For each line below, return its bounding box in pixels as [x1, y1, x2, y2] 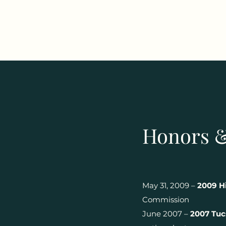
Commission [142, 195, 189, 204]
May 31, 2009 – [142, 181, 197, 190]
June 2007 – [142, 209, 190, 218]
